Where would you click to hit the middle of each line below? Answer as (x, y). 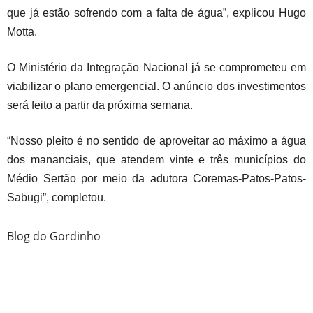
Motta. (22, 31)
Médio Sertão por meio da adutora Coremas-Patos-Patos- (156, 178)
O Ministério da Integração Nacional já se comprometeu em (156, 67)
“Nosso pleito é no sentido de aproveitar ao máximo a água (156, 140)
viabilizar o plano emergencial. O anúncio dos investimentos (156, 86)
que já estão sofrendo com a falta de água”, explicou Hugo (156, 13)
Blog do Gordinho (54, 236)
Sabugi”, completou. (57, 197)
